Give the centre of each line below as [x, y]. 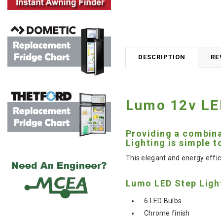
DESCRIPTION [162, 57]
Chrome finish [167, 213]
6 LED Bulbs [163, 201]
